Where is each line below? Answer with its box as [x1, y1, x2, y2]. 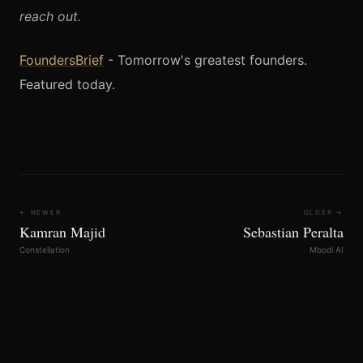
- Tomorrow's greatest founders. [104, 52, 307, 69]
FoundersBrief [19, 52, 104, 69]
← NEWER [19, 208, 62, 217]
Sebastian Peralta [243, 222, 344, 242]
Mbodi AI [310, 245, 344, 255]
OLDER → [303, 208, 344, 217]
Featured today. [19, 76, 115, 93]
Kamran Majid [19, 222, 105, 242]
